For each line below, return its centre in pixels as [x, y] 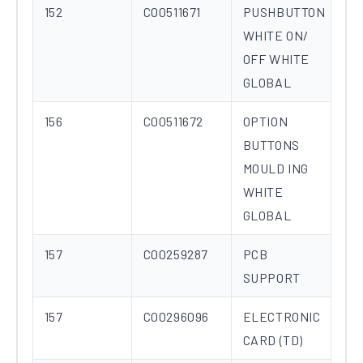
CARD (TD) [273, 340]
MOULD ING [275, 169]
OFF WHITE [276, 59]
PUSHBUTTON [284, 12]
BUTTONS [271, 145]
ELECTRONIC [282, 317]
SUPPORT [271, 278]
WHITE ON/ [275, 36]
